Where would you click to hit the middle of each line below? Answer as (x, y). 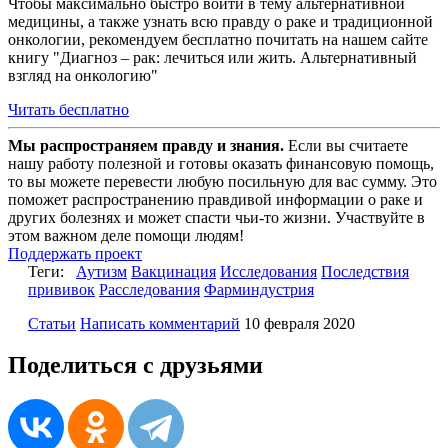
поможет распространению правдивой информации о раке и (215, 199)
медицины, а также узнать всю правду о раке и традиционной (220, 21)
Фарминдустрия (259, 289)
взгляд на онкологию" (83, 75)
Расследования (149, 289)
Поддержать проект (75, 253)
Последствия (365, 271)
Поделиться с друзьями (135, 365)
